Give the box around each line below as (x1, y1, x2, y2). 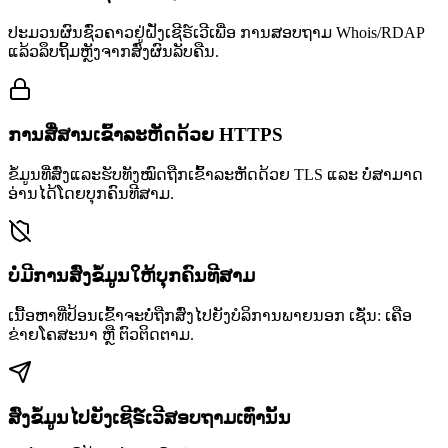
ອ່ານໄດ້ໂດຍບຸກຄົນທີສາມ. (8, 184, 174, 202)
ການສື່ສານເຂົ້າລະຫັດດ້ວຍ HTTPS (8, 123, 283, 145)
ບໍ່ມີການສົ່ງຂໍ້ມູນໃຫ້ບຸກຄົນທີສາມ (8, 265, 255, 287)
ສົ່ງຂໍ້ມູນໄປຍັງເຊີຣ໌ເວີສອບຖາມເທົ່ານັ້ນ (8, 406, 291, 428)
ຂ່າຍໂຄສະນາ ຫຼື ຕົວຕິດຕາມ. (8, 326, 194, 344)
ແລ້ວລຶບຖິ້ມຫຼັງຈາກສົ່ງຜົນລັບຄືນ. (8, 43, 219, 61)
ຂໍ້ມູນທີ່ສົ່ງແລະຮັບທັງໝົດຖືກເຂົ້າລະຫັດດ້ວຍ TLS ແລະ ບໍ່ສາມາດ (8, 165, 423, 183)
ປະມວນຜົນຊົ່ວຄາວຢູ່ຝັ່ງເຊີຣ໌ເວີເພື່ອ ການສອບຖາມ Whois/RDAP (8, 24, 424, 42)
